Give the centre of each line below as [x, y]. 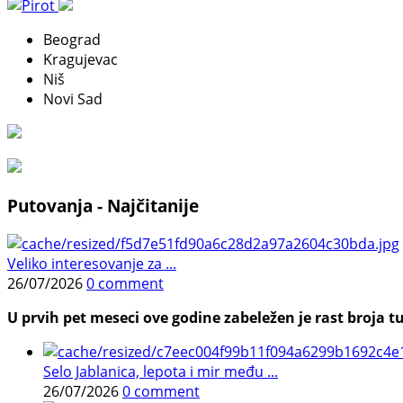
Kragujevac [81, 60]
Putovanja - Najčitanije [103, 205]
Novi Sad [73, 99]
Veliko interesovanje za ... [92, 263]
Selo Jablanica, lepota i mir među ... [161, 371]
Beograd [72, 40]
